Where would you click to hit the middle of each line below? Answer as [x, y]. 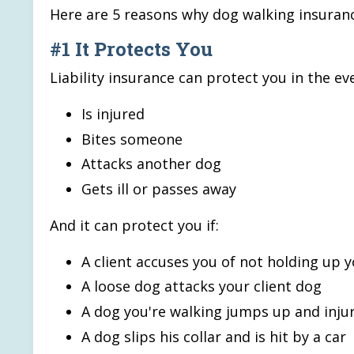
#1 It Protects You [131, 49]
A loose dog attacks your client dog [201, 286]
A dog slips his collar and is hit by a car [214, 336]
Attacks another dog [151, 164]
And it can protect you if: [134, 225]
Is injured [113, 113]
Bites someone [132, 139]
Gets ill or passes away [159, 188]
